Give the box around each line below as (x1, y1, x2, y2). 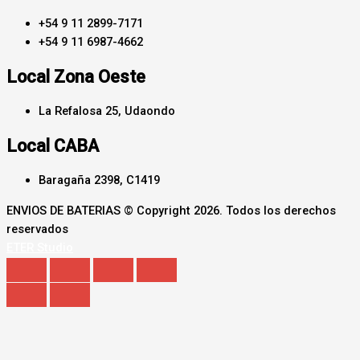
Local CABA (6, 136, 99, 157)
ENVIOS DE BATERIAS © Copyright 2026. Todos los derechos (6, 202, 336, 218)
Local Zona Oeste (6, 66, 145, 87)
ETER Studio (6, 239, 73, 255)
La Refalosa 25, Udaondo (39, 103, 175, 118)
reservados (6, 221, 68, 236)
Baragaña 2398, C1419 (39, 173, 160, 188)
